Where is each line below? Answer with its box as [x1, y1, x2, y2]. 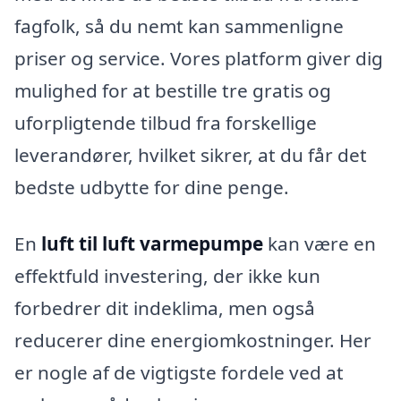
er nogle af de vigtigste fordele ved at [14, 360, 344, 386]
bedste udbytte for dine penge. [14, 174, 289, 200]
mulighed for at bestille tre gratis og [14, 77, 331, 103]
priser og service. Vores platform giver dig [14, 45, 383, 71]
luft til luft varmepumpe [41, 231, 263, 257]
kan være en [263, 231, 376, 257]
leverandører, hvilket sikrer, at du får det [14, 141, 367, 167]
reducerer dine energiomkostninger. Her [14, 328, 371, 354]
